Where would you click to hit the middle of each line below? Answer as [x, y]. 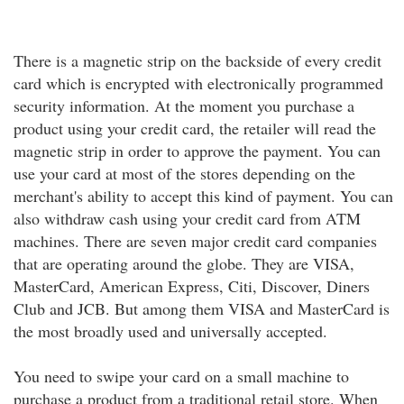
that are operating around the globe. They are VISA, [184, 263]
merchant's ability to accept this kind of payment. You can [203, 196]
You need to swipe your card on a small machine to [181, 376]
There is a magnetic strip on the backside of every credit [197, 60]
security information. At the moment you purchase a [184, 106]
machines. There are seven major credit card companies [195, 241]
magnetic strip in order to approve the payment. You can [197, 151]
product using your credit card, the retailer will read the [195, 128]
